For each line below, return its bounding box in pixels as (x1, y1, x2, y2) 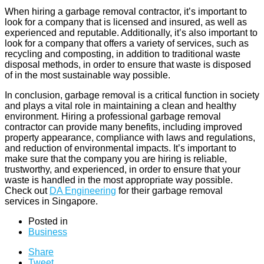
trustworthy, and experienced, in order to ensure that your (5, 164, 240, 174)
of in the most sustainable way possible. (5, 70, 170, 80)
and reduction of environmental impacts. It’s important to (5, 143, 236, 153)
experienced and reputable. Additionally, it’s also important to (5, 27, 258, 38)
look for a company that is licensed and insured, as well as (5, 16, 247, 27)
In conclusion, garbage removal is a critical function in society (5, 90, 259, 100)
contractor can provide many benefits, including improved (5, 121, 242, 132)
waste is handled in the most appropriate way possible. (5, 174, 233, 185)
